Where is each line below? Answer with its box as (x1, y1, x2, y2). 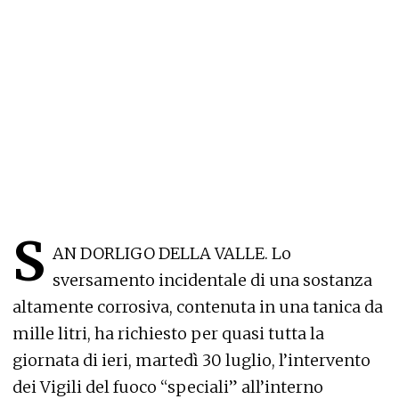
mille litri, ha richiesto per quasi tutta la (12, 323, 324, 345)
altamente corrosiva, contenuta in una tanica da (12, 297, 383, 318)
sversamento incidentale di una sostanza (53, 270, 372, 291)
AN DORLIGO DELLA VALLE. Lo (53, 243, 291, 265)
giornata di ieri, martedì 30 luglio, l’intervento (12, 350, 370, 371)
